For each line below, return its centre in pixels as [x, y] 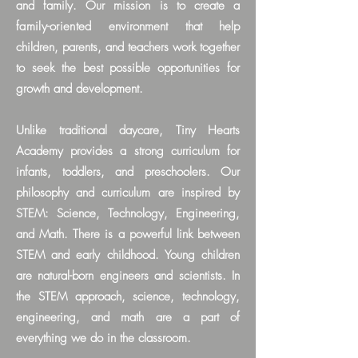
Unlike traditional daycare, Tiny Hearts [128, 130]
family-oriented [54, 26]
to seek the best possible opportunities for [128, 68]
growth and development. [82, 89]
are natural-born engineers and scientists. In [128, 276]
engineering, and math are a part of [128, 317]
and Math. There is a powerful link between [128, 234]
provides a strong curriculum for [155, 151]
